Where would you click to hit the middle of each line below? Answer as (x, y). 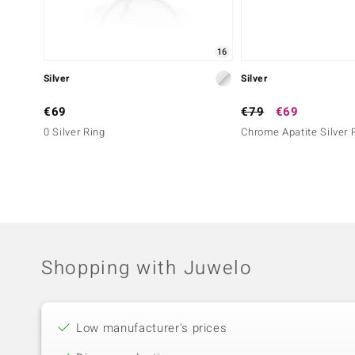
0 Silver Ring (74, 132)
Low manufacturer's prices (152, 328)
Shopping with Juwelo (147, 269)
